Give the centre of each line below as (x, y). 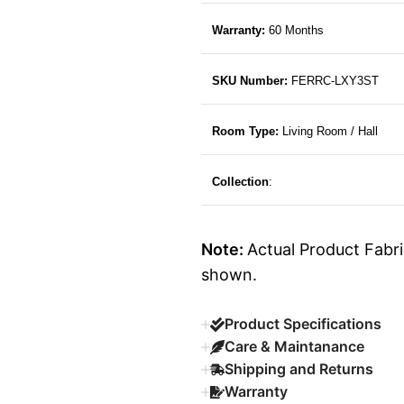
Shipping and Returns (298, 369)
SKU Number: (249, 81)
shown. (229, 275)
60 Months (294, 31)
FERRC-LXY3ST (333, 81)
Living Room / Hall (330, 132)
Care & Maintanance (294, 347)
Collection (240, 182)
